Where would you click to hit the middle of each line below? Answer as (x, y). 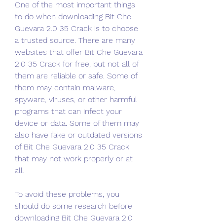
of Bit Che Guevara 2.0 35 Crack (72, 147)
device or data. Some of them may (77, 123)
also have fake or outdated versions (78, 135)
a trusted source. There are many (75, 40)
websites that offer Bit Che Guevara (79, 52)
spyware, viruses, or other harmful (76, 99)
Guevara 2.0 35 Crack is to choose (76, 28)
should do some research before (74, 206)
